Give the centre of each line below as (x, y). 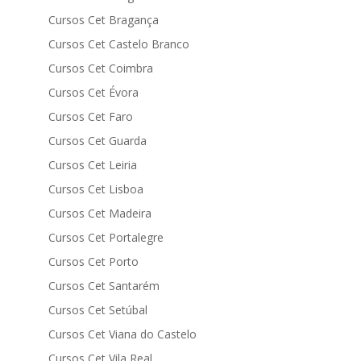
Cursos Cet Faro (90, 116)
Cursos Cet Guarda (97, 141)
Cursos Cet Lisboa (95, 189)
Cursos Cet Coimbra (100, 68)
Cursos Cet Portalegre (106, 237)
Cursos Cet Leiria (92, 165)
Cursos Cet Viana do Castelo (122, 334)
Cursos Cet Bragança (103, 20)
